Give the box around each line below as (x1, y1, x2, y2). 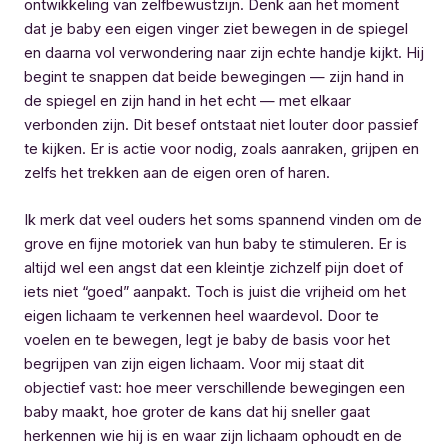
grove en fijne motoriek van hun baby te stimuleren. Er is (24, 234, 407, 253)
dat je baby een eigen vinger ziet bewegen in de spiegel (24, 19, 408, 38)
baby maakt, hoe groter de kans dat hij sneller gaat (24, 402, 370, 421)
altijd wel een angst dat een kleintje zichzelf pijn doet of (24, 258, 403, 277)
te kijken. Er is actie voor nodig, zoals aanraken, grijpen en (24, 139, 419, 158)
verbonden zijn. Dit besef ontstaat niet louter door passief (24, 115, 418, 134)
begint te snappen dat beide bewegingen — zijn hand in (24, 67, 404, 86)
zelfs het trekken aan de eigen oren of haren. (24, 163, 330, 182)
